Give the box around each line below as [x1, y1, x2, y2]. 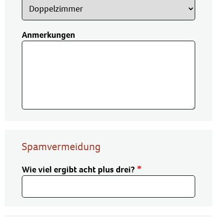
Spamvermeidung [22, 139, 101, 154]
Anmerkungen [22, 29, 75, 41]
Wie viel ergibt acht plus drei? [22, 164, 135, 175]
